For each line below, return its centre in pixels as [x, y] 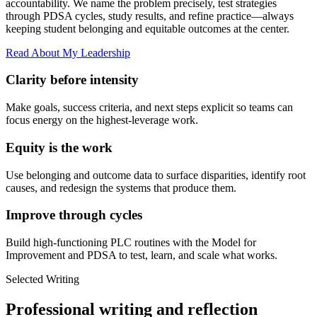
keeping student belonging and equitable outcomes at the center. [148, 28]
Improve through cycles [74, 215]
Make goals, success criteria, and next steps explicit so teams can [149, 108]
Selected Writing [42, 279]
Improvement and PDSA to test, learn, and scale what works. [142, 255]
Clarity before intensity [72, 80]
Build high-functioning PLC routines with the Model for [131, 243]
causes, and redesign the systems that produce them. [121, 188]
